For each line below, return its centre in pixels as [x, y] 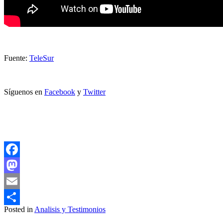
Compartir [20, 213]
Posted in [19, 210]
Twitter [94, 92]
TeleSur [42, 58]
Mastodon [20, 181]
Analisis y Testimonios [70, 210]
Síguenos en [24, 92]
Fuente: [17, 58]
